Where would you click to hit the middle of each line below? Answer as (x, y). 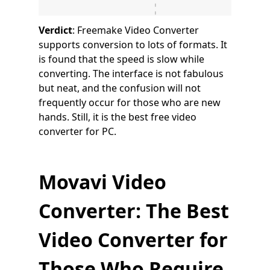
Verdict (55, 30)
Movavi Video (102, 182)
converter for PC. (77, 132)
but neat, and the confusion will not (120, 88)
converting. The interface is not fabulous (131, 74)
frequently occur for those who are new (130, 103)
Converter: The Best (134, 211)
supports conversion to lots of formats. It (133, 45)
